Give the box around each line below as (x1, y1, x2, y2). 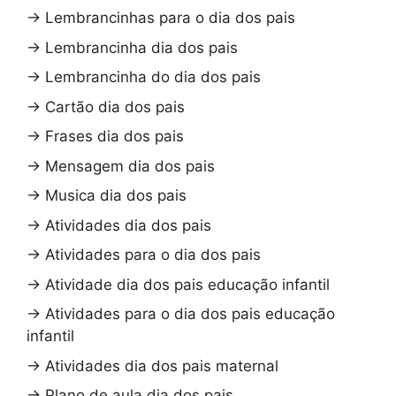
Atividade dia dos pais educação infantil (45, 275, 330, 293)
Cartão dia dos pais (45, 97, 185, 116)
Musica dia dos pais (45, 187, 187, 205)
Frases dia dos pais (45, 127, 184, 146)
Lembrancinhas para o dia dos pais (45, 9, 295, 27)
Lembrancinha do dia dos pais (45, 68, 261, 87)
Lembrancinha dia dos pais (45, 38, 238, 57)
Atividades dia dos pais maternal (45, 356, 278, 375)
